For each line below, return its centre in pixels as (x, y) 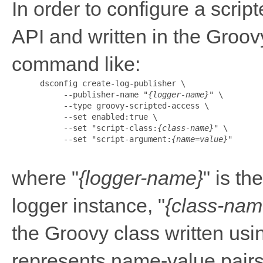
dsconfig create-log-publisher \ (99, 84)
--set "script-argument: (92, 139)
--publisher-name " (80, 95)
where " (45, 178)
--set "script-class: (85, 128)
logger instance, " (88, 206)
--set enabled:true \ (85, 117)
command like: (76, 64)
